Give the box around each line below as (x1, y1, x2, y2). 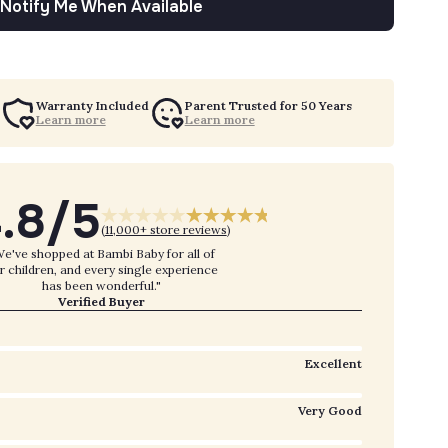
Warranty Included (35, 98, 149, 114)
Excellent (305, 356, 363, 372)
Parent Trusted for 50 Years (184, 98, 352, 114)
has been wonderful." (41, 278, 161, 294)
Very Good (298, 403, 363, 419)
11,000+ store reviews (104, 222, 227, 238)
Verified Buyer (57, 294, 145, 310)
